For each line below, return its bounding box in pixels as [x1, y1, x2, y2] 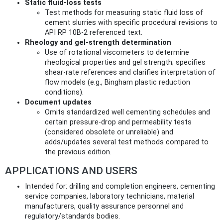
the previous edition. [45, 148, 111, 157]
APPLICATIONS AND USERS [5, 165, 137, 177]
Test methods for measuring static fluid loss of [45, 8, 203, 17]
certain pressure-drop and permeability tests [45, 118, 192, 127]
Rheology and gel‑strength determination [25, 38, 171, 47]
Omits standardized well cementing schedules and [45, 108, 210, 117]
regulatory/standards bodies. [25, 212, 120, 221]
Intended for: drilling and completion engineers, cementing [25, 182, 215, 191]
